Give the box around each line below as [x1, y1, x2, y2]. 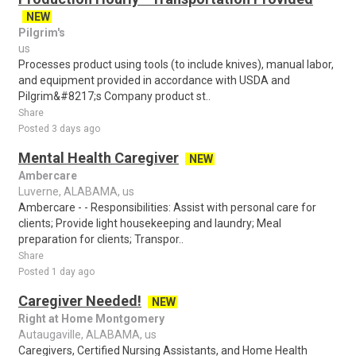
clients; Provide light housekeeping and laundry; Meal [18, 217, 281, 230]
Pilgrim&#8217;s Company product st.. [18, 90, 211, 103]
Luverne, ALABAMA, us [18, 185, 134, 198]
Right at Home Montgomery [18, 312, 164, 325]
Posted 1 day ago [18, 266, 95, 277]
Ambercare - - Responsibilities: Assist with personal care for [18, 201, 316, 214]
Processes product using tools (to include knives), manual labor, [18, 58, 334, 71]
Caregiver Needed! [18, 292, 141, 309]
